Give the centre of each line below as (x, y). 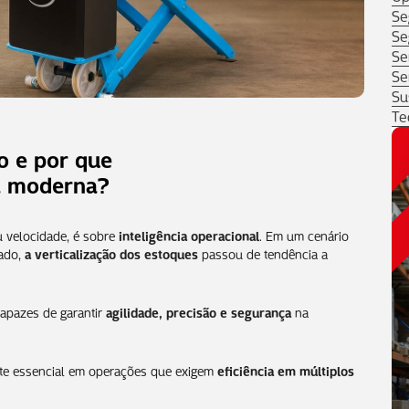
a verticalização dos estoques (111, 252)
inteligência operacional (189, 234)
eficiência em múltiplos (286, 369)
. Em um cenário (304, 234)
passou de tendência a (263, 252)
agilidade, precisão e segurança (199, 311)
